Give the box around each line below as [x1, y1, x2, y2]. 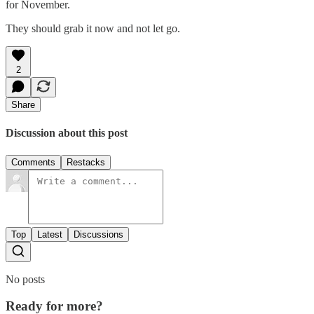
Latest [37, 228, 62, 240]
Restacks [67, 156, 105, 168]
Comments [11, 156, 55, 168]
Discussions [74, 228, 123, 240]
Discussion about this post [6, 127, 128, 139]
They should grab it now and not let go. [6, 22, 180, 34]
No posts [6, 273, 45, 285]
